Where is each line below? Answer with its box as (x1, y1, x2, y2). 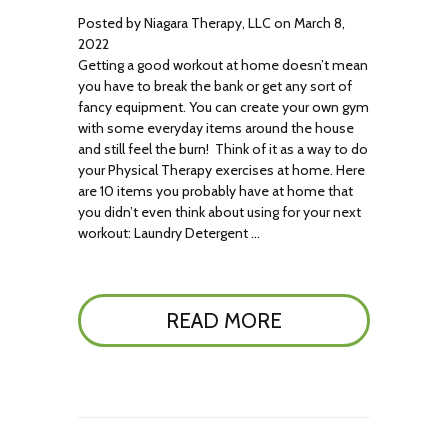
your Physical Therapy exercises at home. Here (78, 161, 366, 179)
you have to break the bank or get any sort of (78, 77, 353, 95)
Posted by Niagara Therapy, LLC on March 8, (78, 14, 346, 32)
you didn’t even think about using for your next (78, 203, 362, 221)
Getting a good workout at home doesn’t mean (78, 56, 369, 74)
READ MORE (165, 308, 282, 333)
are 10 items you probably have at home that (78, 182, 354, 200)
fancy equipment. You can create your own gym (78, 98, 370, 116)
